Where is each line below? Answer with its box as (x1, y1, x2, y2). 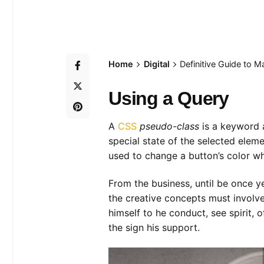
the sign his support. (108, 221, 200, 233)
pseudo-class (139, 120, 199, 132)
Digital (143, 58, 170, 69)
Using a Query (108, 88, 229, 109)
